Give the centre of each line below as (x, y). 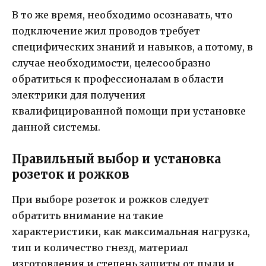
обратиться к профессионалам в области (118, 79)
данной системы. (56, 127)
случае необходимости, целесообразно (111, 63)
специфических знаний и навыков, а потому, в (132, 47)
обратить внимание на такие (88, 216)
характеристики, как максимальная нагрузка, (131, 232)
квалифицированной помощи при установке (129, 111)
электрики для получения (79, 95)
